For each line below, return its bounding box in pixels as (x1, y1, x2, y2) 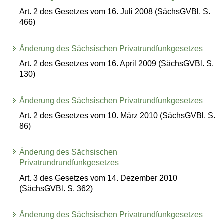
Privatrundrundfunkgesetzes (19, 158, 119, 167)
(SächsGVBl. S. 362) (19, 184, 93, 193)
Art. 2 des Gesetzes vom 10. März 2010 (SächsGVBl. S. (19, 111, 216, 120)
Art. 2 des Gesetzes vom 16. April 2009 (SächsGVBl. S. (19, 59, 214, 68)
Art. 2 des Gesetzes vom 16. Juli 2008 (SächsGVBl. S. (19, 7, 211, 16)
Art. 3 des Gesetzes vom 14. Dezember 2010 (19, 173, 178, 182)
